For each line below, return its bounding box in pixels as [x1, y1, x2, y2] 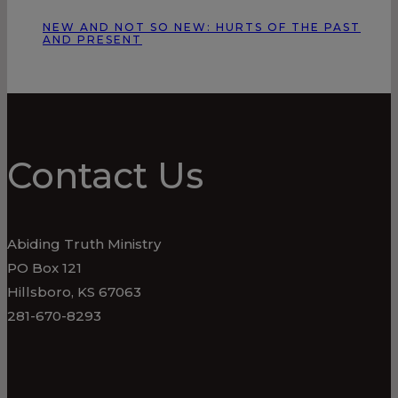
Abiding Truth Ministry [7, 235, 161, 252]
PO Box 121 [7, 259, 82, 276]
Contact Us [7, 153, 203, 197]
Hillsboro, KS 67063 [7, 283, 141, 300]
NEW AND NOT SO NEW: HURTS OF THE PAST [43, 20, 361, 35]
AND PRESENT [43, 33, 142, 47]
